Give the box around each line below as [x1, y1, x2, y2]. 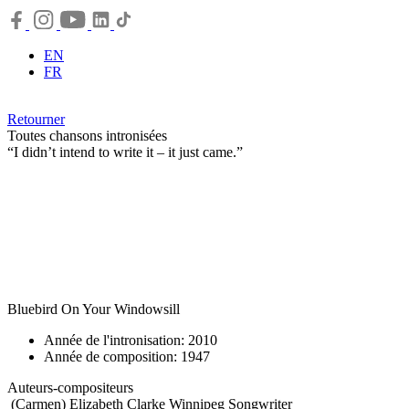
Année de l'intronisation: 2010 [44, 332, 217, 348]
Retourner [7, 111, 65, 127]
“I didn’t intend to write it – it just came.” [7, 144, 243, 160]
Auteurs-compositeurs [7, 380, 133, 395]
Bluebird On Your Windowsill [7, 301, 180, 317]
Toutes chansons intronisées [7, 128, 167, 143]
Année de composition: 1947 [44, 349, 210, 364]
